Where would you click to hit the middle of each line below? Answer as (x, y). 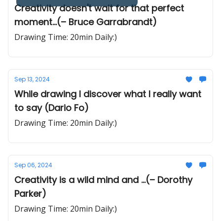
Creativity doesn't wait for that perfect (99, 8)
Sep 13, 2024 (32, 79)
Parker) (30, 194)
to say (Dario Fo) (52, 108)
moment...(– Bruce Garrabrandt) (86, 22)
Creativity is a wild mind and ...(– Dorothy (103, 180)
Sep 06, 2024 (33, 165)
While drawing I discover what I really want (108, 94)
